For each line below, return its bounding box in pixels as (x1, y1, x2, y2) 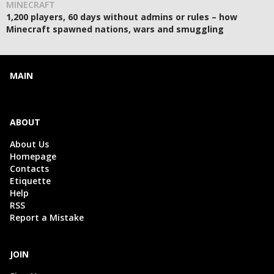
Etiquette (10, 175, 51, 187)
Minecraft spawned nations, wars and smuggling (6, 23, 224, 35)
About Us (10, 138, 49, 150)
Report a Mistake (10, 212, 84, 224)
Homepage (10, 150, 56, 163)
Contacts (10, 163, 49, 175)
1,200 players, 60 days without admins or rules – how (6, 11, 237, 23)
